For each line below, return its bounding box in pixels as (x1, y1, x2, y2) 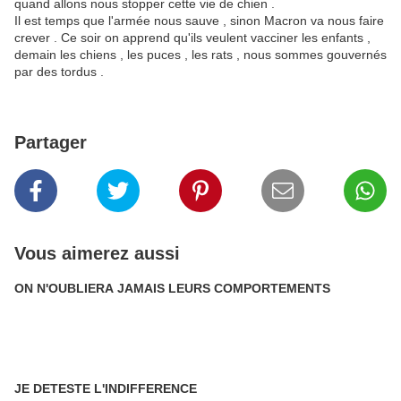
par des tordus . (14, 64, 107, 79)
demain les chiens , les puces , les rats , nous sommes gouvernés (14, 47, 387, 62)
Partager (14, 132, 87, 152)
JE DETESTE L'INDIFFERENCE (14, 381, 197, 396)
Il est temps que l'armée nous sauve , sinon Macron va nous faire (14, 13, 384, 28)
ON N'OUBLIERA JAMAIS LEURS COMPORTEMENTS (14, 281, 330, 295)
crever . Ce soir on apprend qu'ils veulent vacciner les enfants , (14, 30, 371, 45)
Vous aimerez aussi (14, 243, 180, 263)
